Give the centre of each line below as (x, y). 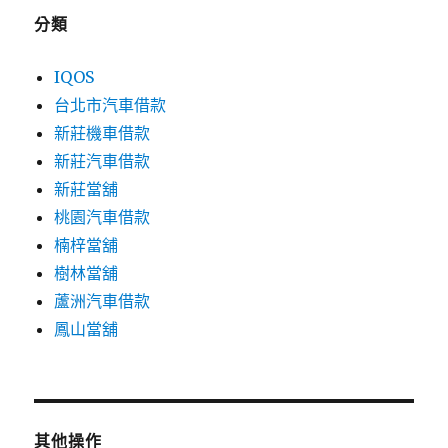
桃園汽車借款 (102, 217)
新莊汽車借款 (102, 161)
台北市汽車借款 (110, 105)
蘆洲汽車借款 (102, 301)
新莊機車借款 (102, 133)
